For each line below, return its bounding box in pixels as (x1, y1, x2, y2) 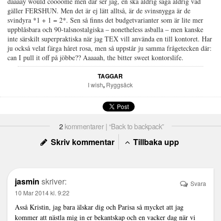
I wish (88, 80, 104, 89)
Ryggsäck (106, 80, 133, 89)
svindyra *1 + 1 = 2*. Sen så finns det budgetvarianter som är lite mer (7, 15, 203, 25)
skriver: (41, 175, 67, 187)
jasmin (15, 175, 39, 187)
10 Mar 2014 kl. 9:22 (15, 188, 70, 197)
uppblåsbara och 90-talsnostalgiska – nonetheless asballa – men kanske (7, 24, 203, 34)
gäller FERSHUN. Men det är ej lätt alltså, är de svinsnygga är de (7, 5, 190, 15)
